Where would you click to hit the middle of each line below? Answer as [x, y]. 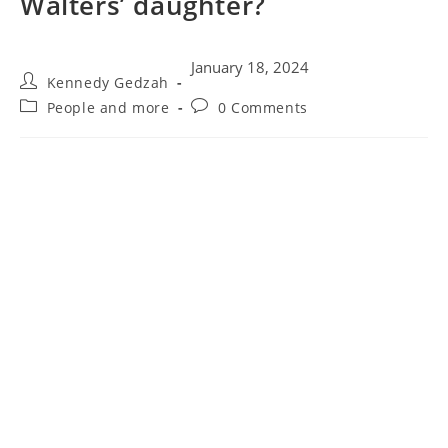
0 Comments [262, 107]
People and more [108, 107]
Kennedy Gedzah [108, 82]
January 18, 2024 [249, 67]
